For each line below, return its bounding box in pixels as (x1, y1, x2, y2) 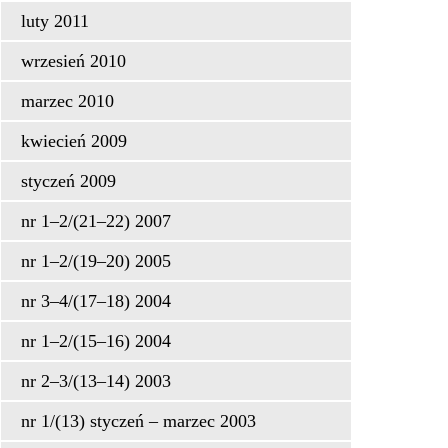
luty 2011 (21, 11, 89, 31)
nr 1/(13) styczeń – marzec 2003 (21, 411, 256, 431)
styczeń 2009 (21, 171, 116, 191)
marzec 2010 (21, 91, 114, 111)
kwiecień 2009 (21, 131, 127, 151)
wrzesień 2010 (21, 51, 126, 71)
